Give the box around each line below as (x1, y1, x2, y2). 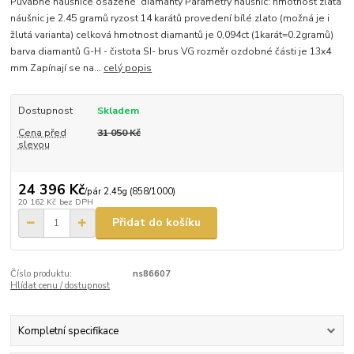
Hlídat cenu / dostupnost (10, 279, 111, 292)
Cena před (17, 126, 66, 140)
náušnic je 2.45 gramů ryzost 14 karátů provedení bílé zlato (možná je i (10, 12, 330, 25)
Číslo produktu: (10, 267, 73, 280)
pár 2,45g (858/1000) (86, 185, 175, 198)
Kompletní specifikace (17, 323, 119, 338)
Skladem (96, 104, 139, 118)
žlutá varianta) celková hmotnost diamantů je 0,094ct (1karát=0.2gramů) (10, 28, 334, 42)
